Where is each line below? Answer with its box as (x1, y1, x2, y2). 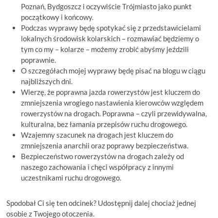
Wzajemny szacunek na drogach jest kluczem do (21, 130, 174, 139)
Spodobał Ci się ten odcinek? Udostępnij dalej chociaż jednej (6, 198, 197, 207)
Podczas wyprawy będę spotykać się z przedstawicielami (21, 23, 201, 32)
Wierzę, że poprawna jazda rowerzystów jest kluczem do (21, 87, 200, 96)
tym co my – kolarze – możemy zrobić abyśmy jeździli (21, 44, 189, 54)
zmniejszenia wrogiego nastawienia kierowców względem (21, 98, 204, 107)
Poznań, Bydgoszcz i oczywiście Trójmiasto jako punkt (21, 1, 192, 11)
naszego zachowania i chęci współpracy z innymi (21, 162, 174, 171)
